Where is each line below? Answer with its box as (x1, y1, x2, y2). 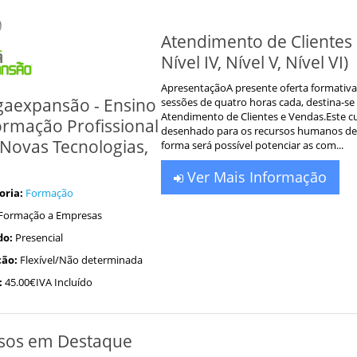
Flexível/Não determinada (19, 252, 143, 267)
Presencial (14, 229, 63, 245)
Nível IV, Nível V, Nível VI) (161, 50, 348, 73)
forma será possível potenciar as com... (161, 137, 343, 152)
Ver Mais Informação (183, 167, 327, 186)
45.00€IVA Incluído (4, 274, 92, 289)
